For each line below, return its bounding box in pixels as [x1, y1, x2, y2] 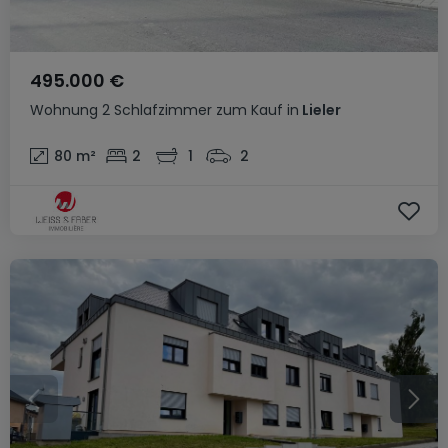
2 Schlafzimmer [102, 100, 212, 120]
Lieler [299, 100, 341, 120]
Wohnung [30, 100, 98, 120]
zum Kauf [216, 100, 283, 120]
